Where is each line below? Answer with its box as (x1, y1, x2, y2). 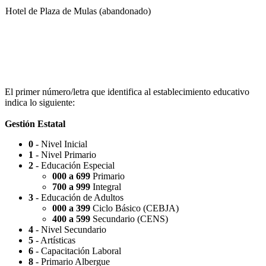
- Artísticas (33, 235, 75, 245)
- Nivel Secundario (33, 224, 106, 235)
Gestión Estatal (5, 118, 65, 129)
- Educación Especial (33, 160, 115, 170)
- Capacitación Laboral (33, 245, 121, 256)
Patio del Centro (5, 208, 66, 219)
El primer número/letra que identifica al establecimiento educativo (5, 86, 249, 97)
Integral (90, 181, 121, 192)
